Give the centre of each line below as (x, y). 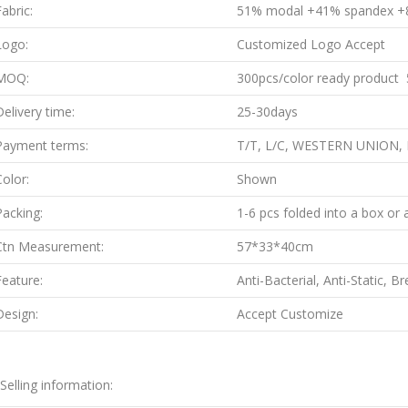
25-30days (267, 111)
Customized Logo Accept (311, 44)
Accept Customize (290, 313)
